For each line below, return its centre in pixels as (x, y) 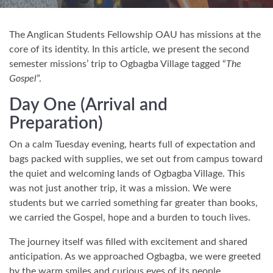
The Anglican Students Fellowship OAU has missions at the (135, 34)
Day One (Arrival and (88, 105)
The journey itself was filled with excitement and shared (128, 242)
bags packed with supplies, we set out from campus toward (136, 159)
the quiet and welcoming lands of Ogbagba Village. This (127, 173)
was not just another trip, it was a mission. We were (120, 188)
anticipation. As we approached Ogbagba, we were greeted (135, 256)
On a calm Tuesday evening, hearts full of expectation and (132, 144)
